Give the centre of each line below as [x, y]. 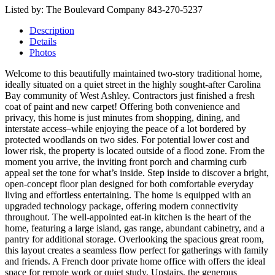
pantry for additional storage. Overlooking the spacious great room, [134, 239]
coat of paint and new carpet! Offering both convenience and [122, 107]
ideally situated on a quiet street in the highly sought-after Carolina [133, 85]
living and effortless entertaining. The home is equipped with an [128, 195]
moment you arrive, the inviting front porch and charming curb [126, 162]
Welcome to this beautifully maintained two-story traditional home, [134, 74]
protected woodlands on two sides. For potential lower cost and [127, 140]
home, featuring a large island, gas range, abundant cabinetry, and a [135, 228]
